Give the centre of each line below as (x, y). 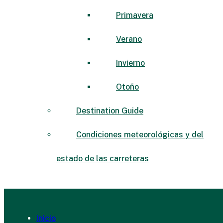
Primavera (135, 15)
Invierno (130, 63)
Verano (129, 39)
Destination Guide (110, 111)
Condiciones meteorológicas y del (140, 134)
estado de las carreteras (103, 158)
